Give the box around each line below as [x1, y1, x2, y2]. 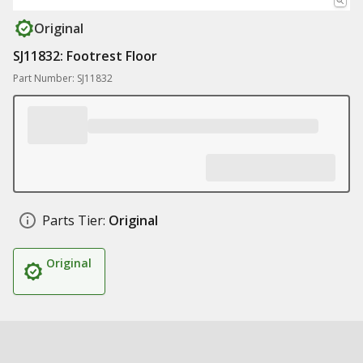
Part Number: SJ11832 [13, 71, 113, 85]
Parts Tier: [42, 211, 105, 229]
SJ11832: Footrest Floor [13, 47, 157, 65]
